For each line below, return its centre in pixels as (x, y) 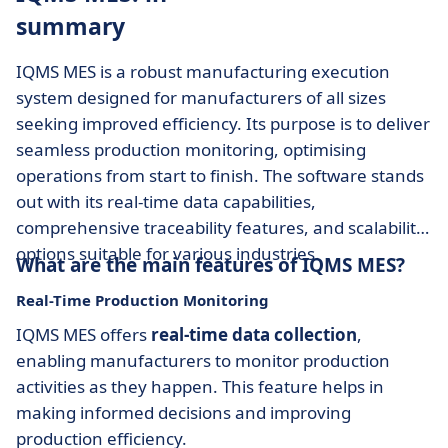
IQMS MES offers (83, 334)
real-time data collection (254, 334)
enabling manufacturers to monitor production (203, 360)
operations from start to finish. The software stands (220, 175)
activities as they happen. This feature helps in (200, 386)
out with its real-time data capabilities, (166, 201)
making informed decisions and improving (183, 412)
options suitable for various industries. (168, 253)
